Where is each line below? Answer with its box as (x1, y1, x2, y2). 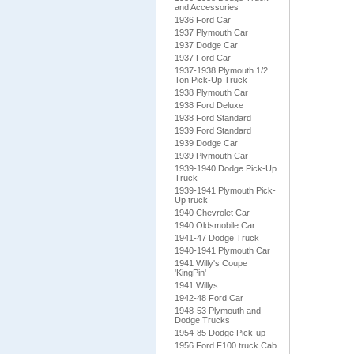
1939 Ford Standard (175, 126, 251, 135)
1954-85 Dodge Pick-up (175, 328, 265, 337)
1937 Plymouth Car (175, 28, 248, 37)
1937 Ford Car (175, 53, 231, 62)
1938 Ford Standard (175, 113, 251, 122)
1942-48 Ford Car (175, 293, 243, 303)
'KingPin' (175, 268, 206, 277)
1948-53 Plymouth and (175, 306, 261, 315)
